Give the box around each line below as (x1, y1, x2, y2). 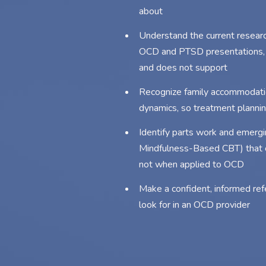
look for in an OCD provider (139, 198, 250, 211)
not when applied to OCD (139, 158, 244, 171)
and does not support (139, 61, 227, 74)
